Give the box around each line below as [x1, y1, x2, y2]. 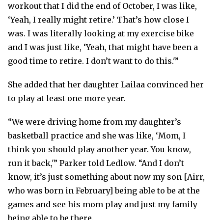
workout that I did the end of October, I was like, [8, 1, 197, 11]
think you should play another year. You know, [8, 144, 191, 155]
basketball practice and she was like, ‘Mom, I [8, 131, 186, 141]
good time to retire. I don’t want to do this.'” [8, 56, 179, 66]
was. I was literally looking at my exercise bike [8, 28, 194, 39]
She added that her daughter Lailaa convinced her [8, 80, 204, 90]
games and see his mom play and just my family [8, 199, 197, 210]
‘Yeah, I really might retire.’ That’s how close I [8, 15, 189, 25]
